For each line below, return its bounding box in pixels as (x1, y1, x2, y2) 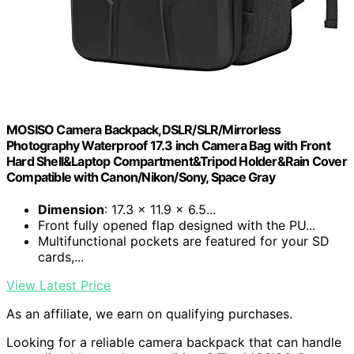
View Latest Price (6, 277, 111, 294)
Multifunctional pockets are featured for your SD (38, 233, 330, 250)
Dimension (38, 201, 104, 218)
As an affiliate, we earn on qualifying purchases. (6, 306, 292, 322)
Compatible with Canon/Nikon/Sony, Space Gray (6, 168, 275, 185)
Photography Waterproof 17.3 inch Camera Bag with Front (6, 137, 330, 153)
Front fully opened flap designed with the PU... (38, 217, 315, 234)
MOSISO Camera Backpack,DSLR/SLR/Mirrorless (6, 121, 281, 137)
